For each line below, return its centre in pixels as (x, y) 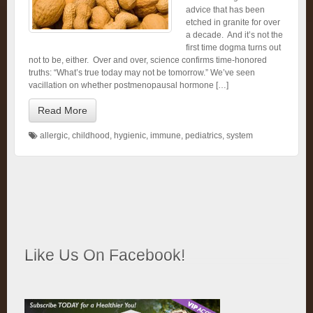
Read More (63, 110)
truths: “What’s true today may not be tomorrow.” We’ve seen (142, 73)
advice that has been (225, 10)
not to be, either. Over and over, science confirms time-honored (148, 60)
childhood (91, 136)
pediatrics (204, 136)
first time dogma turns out (233, 48)
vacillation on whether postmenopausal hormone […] (129, 85)
